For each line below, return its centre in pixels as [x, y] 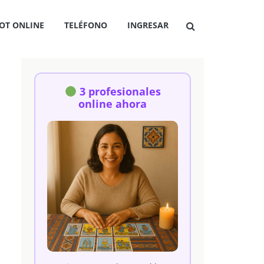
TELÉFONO [86, 25]
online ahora [113, 104]
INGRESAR [148, 25]
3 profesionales [120, 91]
